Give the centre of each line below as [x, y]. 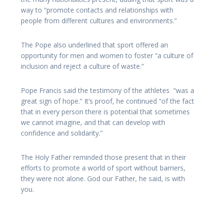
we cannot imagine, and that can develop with [93, 123]
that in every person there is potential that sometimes [105, 112]
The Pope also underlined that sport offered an [94, 45]
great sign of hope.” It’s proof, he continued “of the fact [108, 101]
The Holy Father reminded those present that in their [103, 157]
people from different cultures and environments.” [99, 21]
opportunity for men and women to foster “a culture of [107, 56]
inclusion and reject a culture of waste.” [82, 66]
